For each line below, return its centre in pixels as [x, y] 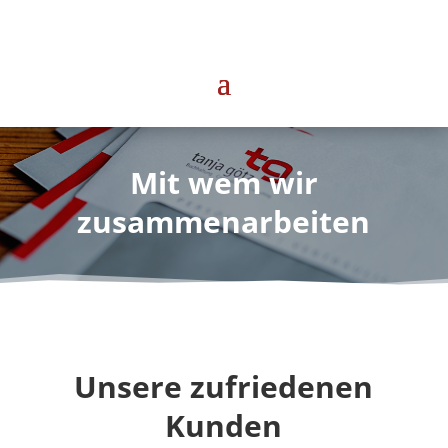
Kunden [224, 425]
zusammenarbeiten [224, 221]
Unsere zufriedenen [224, 386]
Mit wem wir [223, 182]
